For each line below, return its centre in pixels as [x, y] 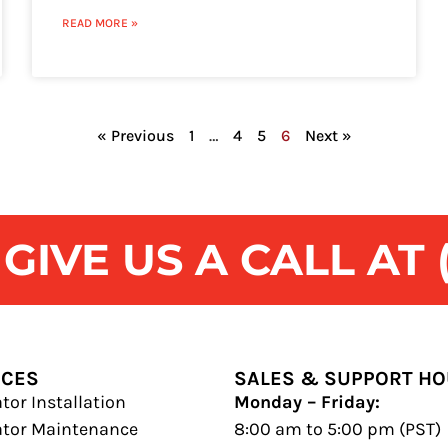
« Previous [135, 136]
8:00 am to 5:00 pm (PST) [337, 429]
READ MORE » [100, 23]
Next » [328, 136]
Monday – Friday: [306, 402]
